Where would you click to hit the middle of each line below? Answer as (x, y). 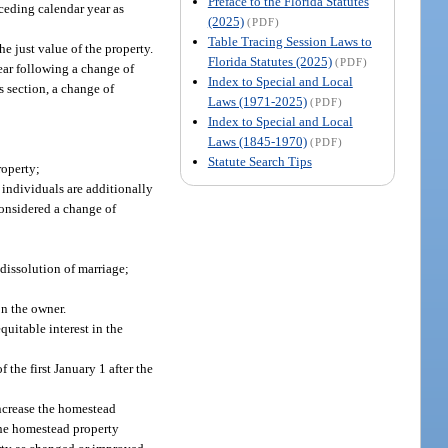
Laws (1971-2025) (257, 101)
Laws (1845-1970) (257, 141)
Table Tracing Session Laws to (289, 41)
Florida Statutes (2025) (269, 61)
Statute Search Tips (259, 161)
